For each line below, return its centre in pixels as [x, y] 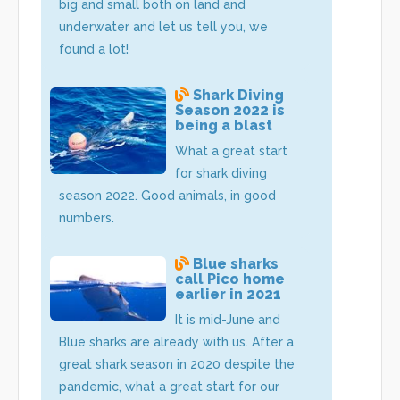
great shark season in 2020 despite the [177, 364]
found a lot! [94, 49]
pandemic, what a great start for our [169, 386]
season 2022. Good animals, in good [167, 195]
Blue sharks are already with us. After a [176, 342]
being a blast [224, 125]
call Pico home [230, 279]
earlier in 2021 [228, 294]
